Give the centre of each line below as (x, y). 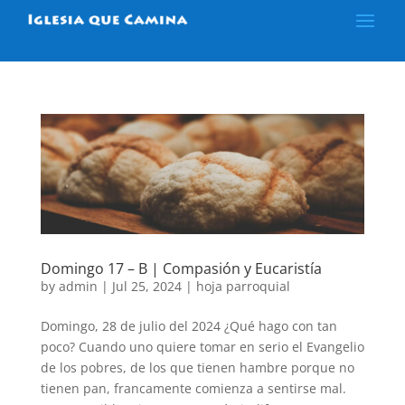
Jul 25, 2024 (146, 286)
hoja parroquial (243, 286)
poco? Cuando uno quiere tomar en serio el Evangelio (202, 346)
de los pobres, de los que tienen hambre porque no (197, 367)
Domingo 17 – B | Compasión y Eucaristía (181, 268)
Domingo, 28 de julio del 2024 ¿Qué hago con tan (188, 325)
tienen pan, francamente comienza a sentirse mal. (193, 388)
